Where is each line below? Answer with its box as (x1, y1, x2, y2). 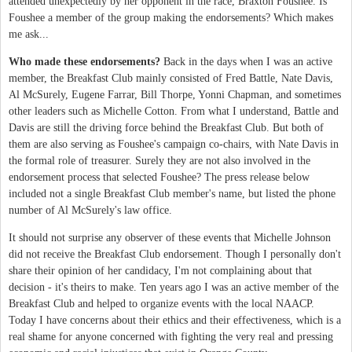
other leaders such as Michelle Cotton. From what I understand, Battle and (9, 104, 339, 117)
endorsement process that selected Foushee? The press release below (9, 170, 310, 183)
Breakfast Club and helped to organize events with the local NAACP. (9, 297, 314, 310)
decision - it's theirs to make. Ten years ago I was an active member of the (9, 280, 339, 293)
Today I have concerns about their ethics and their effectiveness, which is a (9, 313, 341, 326)
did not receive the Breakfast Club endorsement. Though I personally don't (9, 247, 341, 260)
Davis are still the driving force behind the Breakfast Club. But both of (9, 121, 324, 134)
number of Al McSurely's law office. (9, 203, 172, 216)
